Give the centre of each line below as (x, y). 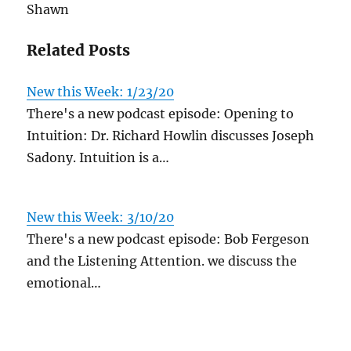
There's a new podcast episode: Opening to (161, 114)
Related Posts (79, 50)
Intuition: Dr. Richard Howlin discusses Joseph (171, 136)
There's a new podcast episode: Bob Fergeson (168, 239)
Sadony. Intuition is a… (98, 157)
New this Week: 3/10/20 (101, 217)
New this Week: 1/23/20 (101, 92)
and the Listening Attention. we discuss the (162, 261)
